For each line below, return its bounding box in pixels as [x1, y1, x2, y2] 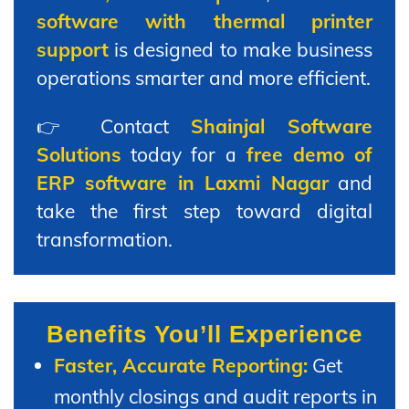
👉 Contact [37, 113, 191, 138]
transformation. [37, 226, 173, 251]
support [37, 37, 109, 61]
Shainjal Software [190, 113, 372, 138]
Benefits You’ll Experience [47, 320, 362, 348]
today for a [121, 142, 246, 166]
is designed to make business [109, 37, 372, 61]
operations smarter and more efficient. [37, 65, 371, 89]
